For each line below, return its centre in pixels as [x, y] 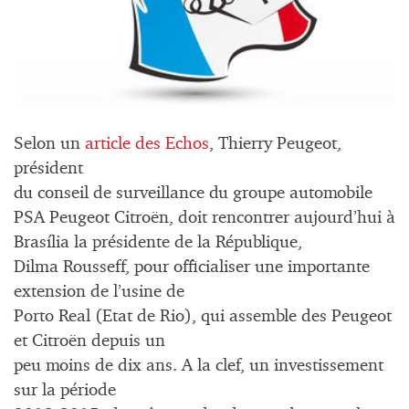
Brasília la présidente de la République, [158, 243]
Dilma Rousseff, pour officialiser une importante [192, 267]
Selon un [49, 144]
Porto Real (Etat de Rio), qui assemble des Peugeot [203, 317]
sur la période [65, 391]
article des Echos [147, 144]
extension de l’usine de [99, 292]
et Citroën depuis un [89, 341]
